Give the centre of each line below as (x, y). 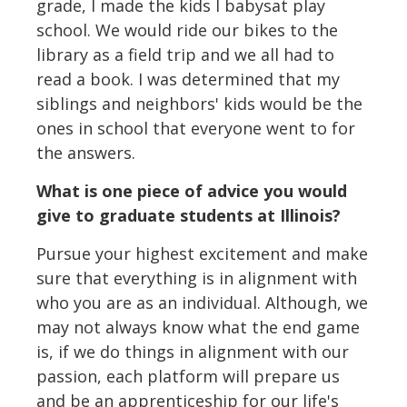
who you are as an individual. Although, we (202, 303)
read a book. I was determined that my (188, 79)
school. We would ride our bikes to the (187, 30)
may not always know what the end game (198, 328)
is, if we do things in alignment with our (193, 352)
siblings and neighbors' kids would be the (199, 104)
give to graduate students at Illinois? (189, 216)
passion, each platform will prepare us (188, 377)
